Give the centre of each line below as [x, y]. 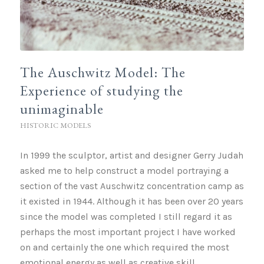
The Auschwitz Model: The [103, 72]
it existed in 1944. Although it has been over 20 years [131, 201]
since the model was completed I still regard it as [126, 216]
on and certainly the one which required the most [124, 247]
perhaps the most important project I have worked [128, 232]
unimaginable [62, 108]
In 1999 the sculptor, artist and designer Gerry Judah [131, 155]
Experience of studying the [101, 90]
